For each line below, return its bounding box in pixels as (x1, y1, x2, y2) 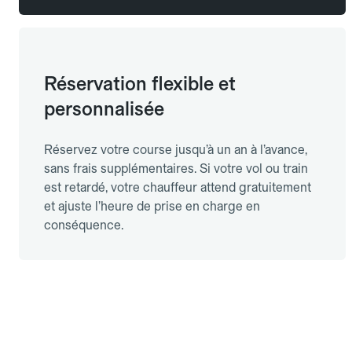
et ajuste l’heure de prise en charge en (44, 199, 260, 214)
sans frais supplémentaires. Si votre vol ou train (44, 161, 308, 177)
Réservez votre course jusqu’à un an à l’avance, (44, 142, 307, 158)
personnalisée (44, 97, 164, 121)
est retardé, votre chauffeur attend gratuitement (44, 180, 311, 196)
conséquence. (44, 218, 123, 233)
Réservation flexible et (44, 72, 236, 96)
